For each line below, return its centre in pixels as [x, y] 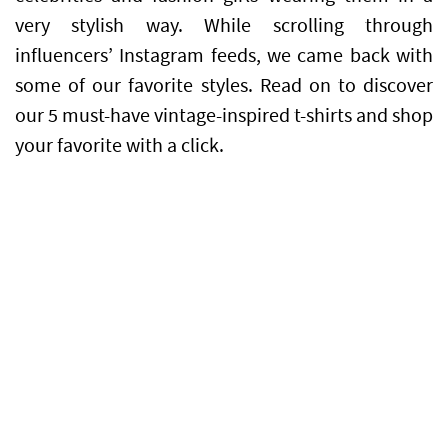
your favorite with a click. [119, 146]
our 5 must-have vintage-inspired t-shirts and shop [224, 116]
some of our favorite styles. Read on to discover [224, 86]
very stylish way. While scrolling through [224, 26]
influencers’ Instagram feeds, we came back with [224, 56]
